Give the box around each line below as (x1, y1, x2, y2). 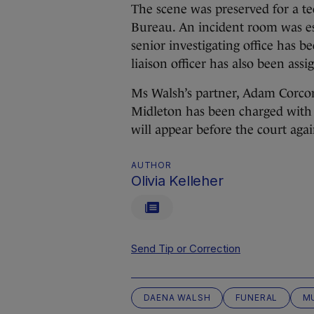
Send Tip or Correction (131, 242, 240, 255)
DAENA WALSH (143, 292, 211, 303)
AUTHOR (131, 160, 172, 170)
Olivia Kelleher (131, 172, 224, 189)
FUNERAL (235, 292, 278, 303)
